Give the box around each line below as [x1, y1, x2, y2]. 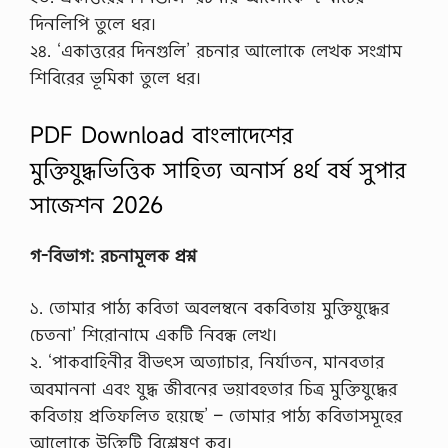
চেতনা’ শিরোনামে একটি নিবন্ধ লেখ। [30, 323, 277, 347]
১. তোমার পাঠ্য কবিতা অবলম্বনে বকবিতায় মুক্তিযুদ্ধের [30, 296, 389, 320]
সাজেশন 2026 [30, 189, 163, 219]
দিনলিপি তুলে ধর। [30, 12, 156, 36]
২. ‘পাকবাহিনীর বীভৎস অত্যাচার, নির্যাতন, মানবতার [30, 350, 384, 374]
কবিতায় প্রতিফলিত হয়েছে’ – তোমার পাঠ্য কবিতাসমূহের [30, 404, 402, 428]
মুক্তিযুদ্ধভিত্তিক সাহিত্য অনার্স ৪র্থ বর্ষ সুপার [30, 154, 406, 184]
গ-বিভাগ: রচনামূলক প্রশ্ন [30, 243, 196, 267]
